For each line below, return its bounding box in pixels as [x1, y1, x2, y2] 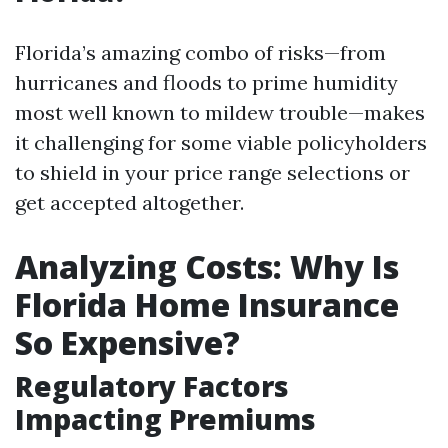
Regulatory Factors [15, 367, 289, 405]
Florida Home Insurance [15, 283, 399, 326]
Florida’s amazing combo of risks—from [15, 40, 386, 65]
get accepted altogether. [15, 190, 244, 215]
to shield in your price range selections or [15, 160, 410, 185]
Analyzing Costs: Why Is [15, 245, 399, 288]
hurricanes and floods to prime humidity [15, 70, 398, 95]
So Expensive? [15, 321, 240, 364]
